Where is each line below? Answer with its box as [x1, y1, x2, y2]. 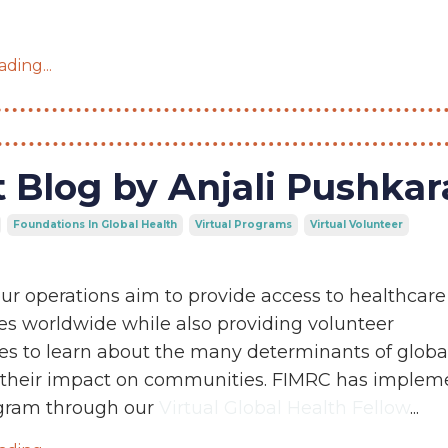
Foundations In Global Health [12, 217, 177, 231]
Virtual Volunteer [309, 217, 403, 231]
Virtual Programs [194, 217, 292, 231]
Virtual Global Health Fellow [158, 396, 410, 419]
